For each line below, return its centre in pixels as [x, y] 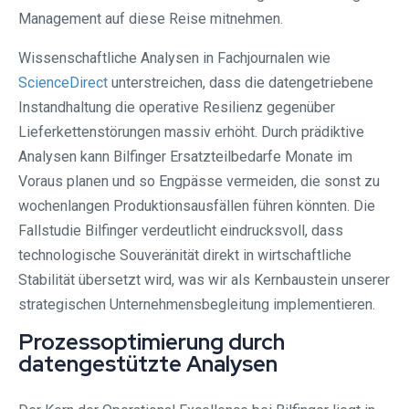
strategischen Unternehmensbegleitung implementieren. [197, 305]
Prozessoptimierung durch [152, 342]
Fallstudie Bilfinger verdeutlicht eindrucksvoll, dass [181, 231]
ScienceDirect [63, 83]
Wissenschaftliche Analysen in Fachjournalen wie [174, 58]
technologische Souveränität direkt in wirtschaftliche [185, 256]
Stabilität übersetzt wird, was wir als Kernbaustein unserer [204, 280]
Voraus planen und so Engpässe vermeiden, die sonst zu [199, 182]
